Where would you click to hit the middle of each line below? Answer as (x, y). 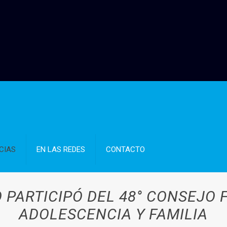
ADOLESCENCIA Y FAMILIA (113, 214)
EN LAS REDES (61, 149)
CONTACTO (126, 149)
